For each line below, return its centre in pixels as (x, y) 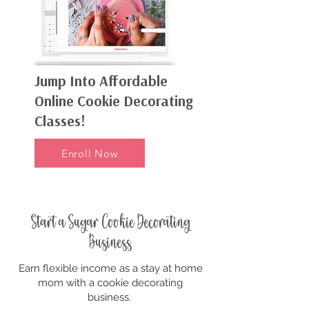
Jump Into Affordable (101, 81)
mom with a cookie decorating (110, 283)
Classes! (60, 121)
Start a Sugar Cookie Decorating (110, 225)
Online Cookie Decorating (113, 101)
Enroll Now (90, 153)
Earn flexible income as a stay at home (110, 269)
